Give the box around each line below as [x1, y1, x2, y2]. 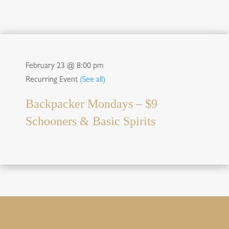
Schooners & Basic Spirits [26, 114, 155, 128]
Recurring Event [26, 76, 80, 84]
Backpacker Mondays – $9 [26, 97, 157, 110]
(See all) [80, 76, 105, 84]
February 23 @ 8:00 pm [26, 62, 103, 71]
